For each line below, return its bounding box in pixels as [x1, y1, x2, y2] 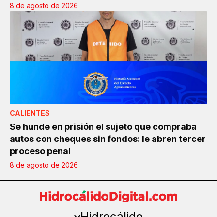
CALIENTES [10, 109, 50, 118]
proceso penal [10, 146, 71, 156]
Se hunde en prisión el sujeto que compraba [10, 122, 197, 132]
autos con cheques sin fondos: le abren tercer [10, 134, 206, 144]
